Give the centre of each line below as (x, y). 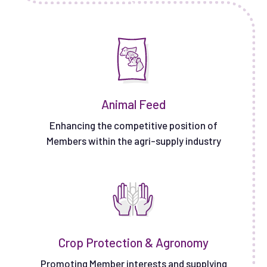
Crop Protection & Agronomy (133, 242)
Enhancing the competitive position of (133, 125)
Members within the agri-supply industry (133, 140)
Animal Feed (133, 104)
